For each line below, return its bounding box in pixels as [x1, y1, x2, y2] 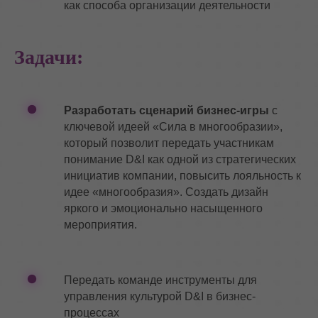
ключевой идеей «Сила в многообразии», [64, 121, 283, 133]
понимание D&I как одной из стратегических [64, 153, 296, 165]
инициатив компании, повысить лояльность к [64, 170, 301, 182]
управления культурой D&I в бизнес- [64, 290, 256, 302]
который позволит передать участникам [64, 137, 274, 149]
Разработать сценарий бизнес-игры [64, 104, 269, 116]
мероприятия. [64, 219, 137, 231]
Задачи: [14, 46, 83, 68]
